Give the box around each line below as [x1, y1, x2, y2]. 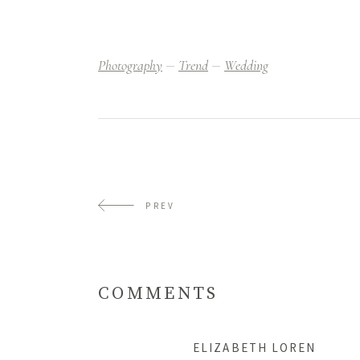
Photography [98, 56, 162, 75]
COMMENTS [98, 283, 219, 305]
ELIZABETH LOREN [193, 340, 317, 356]
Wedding [224, 56, 268, 75]
